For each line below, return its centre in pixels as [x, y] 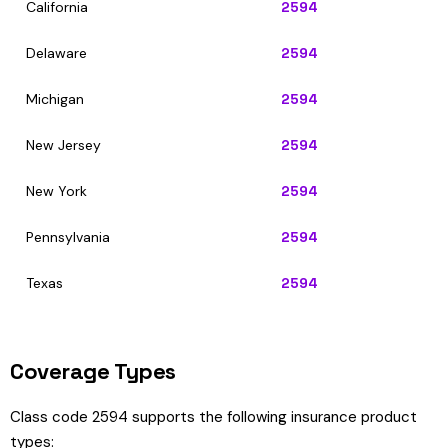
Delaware [56, 53]
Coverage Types [93, 371]
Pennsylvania [68, 237]
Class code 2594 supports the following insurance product [213, 417]
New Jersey [63, 145]
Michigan [55, 99]
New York [56, 191]
